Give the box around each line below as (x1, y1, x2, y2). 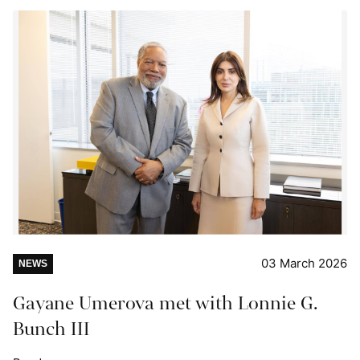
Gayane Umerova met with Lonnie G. (13, 289, 317, 317)
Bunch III (13, 315, 89, 342)
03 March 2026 (261, 255, 347, 271)
